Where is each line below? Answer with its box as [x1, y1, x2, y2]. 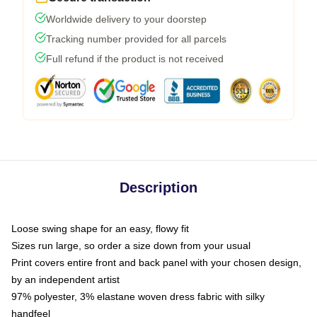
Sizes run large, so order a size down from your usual [11, 240, 250, 251]
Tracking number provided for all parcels [46, 33, 226, 45]
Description [120, 180, 197, 195]
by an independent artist [11, 274, 120, 285]
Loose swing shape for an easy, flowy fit [11, 223, 189, 234]
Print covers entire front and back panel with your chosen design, [11, 257, 301, 268]
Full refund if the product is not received [46, 53, 224, 64]
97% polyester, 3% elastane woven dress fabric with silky [11, 291, 265, 302]
